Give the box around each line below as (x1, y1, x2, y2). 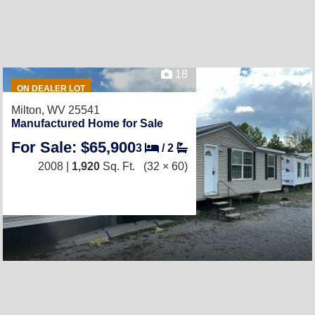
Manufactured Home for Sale (11, 117, 163, 129)
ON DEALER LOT (16, 84, 85, 94)
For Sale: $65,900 (11, 139, 136, 156)
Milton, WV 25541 (11, 104, 100, 116)
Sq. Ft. (100, 160, 135, 172)
